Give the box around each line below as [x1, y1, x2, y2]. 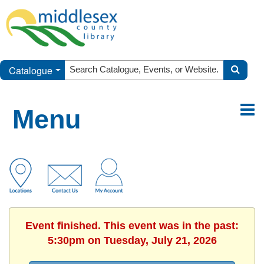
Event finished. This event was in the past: [25, 219, 239, 232]
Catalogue [9, 63, 52, 77]
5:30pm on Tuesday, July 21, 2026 [47, 234, 217, 246]
